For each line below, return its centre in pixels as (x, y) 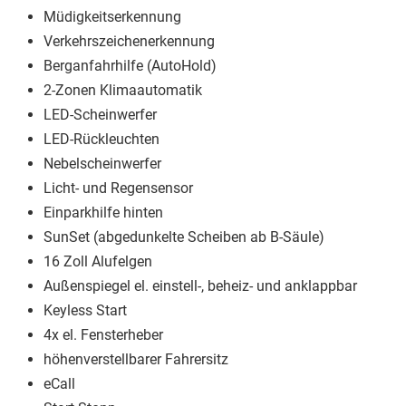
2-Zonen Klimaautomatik (123, 90)
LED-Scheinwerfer (100, 114)
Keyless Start (85, 310)
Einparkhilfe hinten (105, 212)
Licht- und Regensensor (118, 188)
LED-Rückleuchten (101, 139)
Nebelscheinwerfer (102, 163)
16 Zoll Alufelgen (98, 261)
